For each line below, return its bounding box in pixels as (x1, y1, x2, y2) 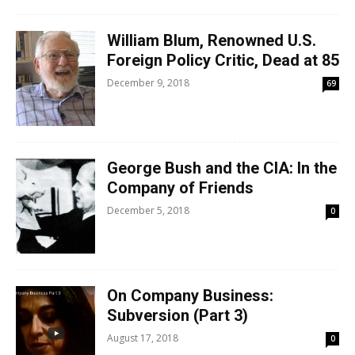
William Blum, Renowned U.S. (107, 31, 316, 50)
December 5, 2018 (107, 204, 189, 217)
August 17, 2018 (107, 331, 178, 345)
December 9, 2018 (107, 76, 189, 90)
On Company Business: (107, 286, 273, 305)
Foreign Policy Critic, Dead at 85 (107, 51, 339, 70)
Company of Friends (107, 178, 254, 197)
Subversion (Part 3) (107, 306, 248, 325)
